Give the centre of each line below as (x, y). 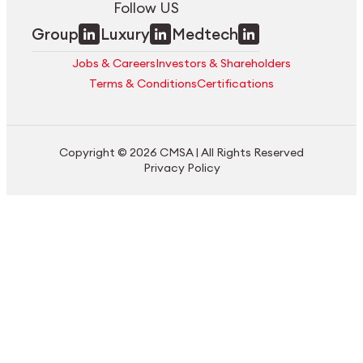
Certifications (235, 83)
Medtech (205, 34)
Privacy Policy (181, 168)
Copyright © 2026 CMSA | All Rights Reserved (181, 152)
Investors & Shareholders (223, 63)
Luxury (126, 34)
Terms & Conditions (143, 83)
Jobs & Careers (114, 63)
